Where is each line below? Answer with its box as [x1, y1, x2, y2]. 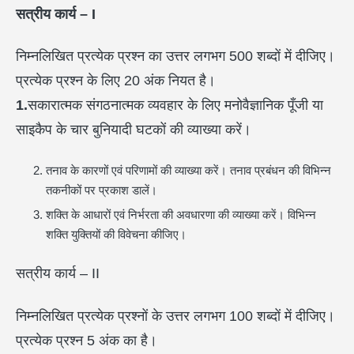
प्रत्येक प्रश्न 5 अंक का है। [16, 332, 157, 348]
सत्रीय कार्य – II [16, 265, 100, 281]
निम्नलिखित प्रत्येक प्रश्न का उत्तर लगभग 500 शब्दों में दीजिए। [16, 48, 335, 64]
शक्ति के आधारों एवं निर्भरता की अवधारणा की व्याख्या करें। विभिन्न [45, 207, 316, 221]
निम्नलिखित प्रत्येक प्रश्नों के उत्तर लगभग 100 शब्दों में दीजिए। [16, 307, 335, 324]
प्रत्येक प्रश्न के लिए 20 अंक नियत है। [16, 73, 216, 88]
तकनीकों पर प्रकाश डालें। [45, 183, 157, 197]
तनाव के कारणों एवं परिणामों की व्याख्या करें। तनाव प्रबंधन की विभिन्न [45, 163, 331, 177]
